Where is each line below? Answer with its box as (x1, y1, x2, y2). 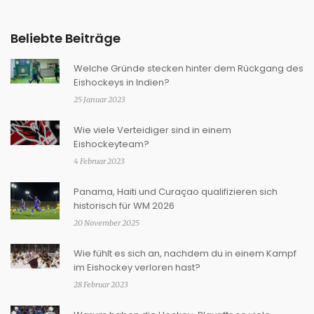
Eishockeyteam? (74, 137, 149, 151)
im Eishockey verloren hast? (74, 261, 200, 275)
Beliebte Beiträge (11, 29, 121, 48)
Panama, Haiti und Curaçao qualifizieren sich (74, 185, 278, 199)
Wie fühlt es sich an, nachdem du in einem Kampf (74, 247, 296, 261)
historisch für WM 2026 (74, 199, 175, 213)
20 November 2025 (74, 218, 139, 228)
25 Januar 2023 (74, 95, 125, 105)
